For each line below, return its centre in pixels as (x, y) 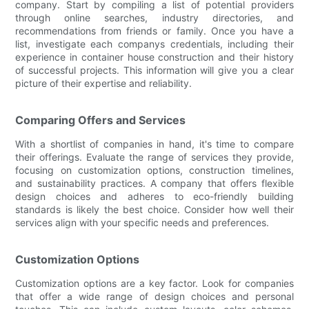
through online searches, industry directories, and (154, 17)
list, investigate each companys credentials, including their (154, 43)
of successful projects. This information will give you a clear (154, 70)
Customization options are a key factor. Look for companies (154, 283)
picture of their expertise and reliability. (104, 83)
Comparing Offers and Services (101, 120)
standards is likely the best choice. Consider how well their (154, 209)
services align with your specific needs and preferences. (142, 222)
